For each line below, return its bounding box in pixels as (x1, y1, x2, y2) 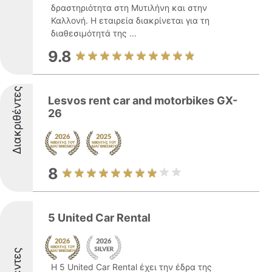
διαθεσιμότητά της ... (51, 28, 137, 38)
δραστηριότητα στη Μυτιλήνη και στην (51, 2, 207, 13)
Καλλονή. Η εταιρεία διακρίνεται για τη (51, 15, 209, 25)
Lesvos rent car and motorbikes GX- (48, 94, 237, 107)
